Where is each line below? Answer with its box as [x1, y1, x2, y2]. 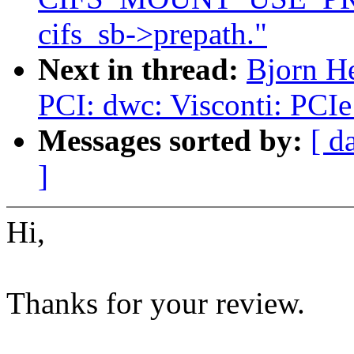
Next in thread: [38, 52, 247, 87]
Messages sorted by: [38, 123, 311, 158]
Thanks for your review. [6, 286, 305, 321]
